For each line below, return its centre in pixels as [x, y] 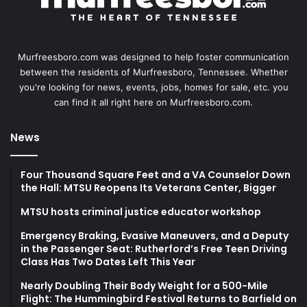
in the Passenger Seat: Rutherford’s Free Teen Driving [154, 248]
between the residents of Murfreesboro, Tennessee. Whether [153, 72]
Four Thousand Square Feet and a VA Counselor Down [156, 174]
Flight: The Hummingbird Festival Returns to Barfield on [159, 298]
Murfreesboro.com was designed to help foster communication [153, 57]
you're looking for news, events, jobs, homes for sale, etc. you [153, 87]
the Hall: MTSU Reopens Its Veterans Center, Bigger [148, 187]
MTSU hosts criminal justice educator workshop [141, 211]
